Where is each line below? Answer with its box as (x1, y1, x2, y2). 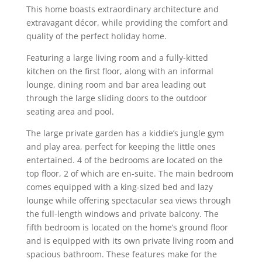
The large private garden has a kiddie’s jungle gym (26, 127, 224, 139)
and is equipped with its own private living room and (26, 235, 234, 247)
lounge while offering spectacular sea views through (26, 195, 231, 206)
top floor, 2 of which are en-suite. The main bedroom (26, 168, 233, 180)
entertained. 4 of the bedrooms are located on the (26, 154, 223, 166)
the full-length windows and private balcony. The (26, 208, 219, 220)
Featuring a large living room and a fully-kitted (26, 52, 208, 64)
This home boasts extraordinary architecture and (26, 4, 219, 15)
